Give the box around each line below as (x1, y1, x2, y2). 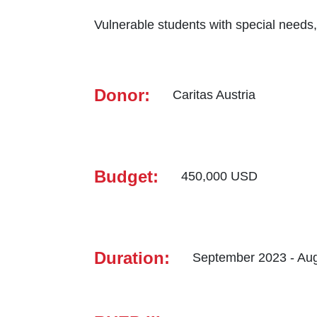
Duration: (94, 248, 170, 267)
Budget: (94, 166, 158, 186)
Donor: (94, 85, 150, 105)
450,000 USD (181, 169, 258, 183)
